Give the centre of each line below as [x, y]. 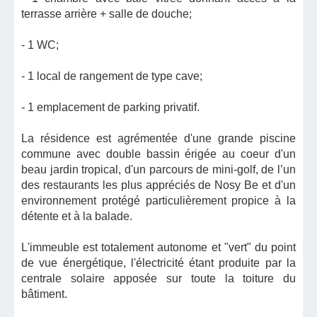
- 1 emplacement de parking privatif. [110, 107]
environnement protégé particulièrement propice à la [158, 201]
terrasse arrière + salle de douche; [106, 14]
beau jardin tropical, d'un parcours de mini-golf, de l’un [158, 169]
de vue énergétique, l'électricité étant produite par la [158, 263]
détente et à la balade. [77, 216]
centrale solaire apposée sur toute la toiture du [158, 278]
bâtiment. [44, 294]
